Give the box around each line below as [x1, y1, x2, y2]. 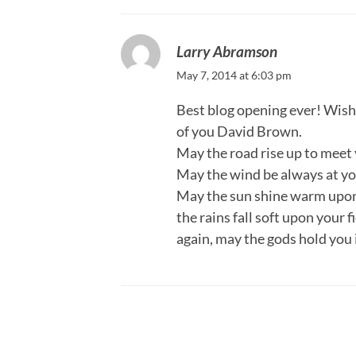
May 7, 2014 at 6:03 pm [176, 68, 292, 83]
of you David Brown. [176, 122, 302, 141]
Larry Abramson [176, 42, 277, 61]
